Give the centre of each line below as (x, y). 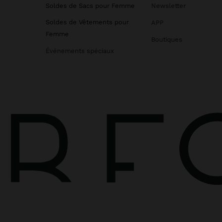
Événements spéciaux (80, 51)
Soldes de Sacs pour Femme (90, 6)
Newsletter (168, 6)
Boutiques (166, 40)
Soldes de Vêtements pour (87, 22)
